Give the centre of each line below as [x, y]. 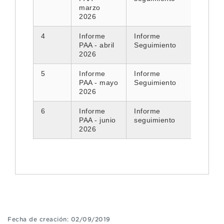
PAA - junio [97, 120]
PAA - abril [97, 45]
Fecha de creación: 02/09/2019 [59, 220]
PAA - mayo [98, 83]
